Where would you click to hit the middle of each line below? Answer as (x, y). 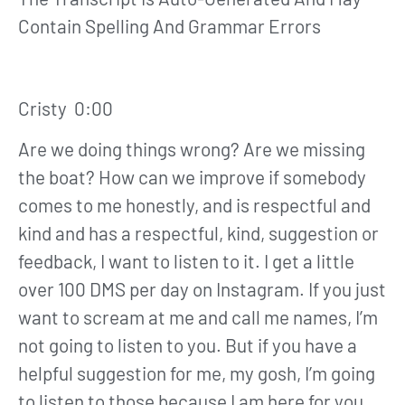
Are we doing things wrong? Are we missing (192, 149)
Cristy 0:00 (69, 108)
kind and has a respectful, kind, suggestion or (198, 233)
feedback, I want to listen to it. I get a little (186, 261)
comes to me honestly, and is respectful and (194, 205)
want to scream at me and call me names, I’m (198, 317)
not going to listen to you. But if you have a (188, 345)
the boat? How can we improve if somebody (192, 177)
